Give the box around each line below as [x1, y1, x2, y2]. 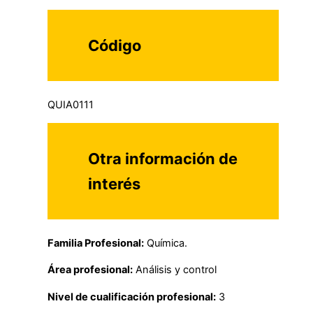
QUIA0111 [48, 98, 94, 111]
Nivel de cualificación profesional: [48, 291, 216, 304]
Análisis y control [133, 263, 217, 277]
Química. [144, 236, 187, 249]
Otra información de [88, 150, 238, 168]
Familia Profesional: [48, 236, 144, 249]
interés [88, 175, 141, 194]
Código [88, 36, 142, 55]
